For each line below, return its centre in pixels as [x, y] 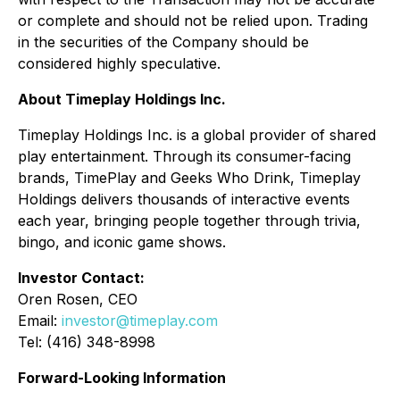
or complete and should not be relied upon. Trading [193, 21]
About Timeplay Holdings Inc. [122, 99]
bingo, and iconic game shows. [122, 242]
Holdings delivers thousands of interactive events [184, 199]
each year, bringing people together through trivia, [189, 221]
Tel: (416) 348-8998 [87, 342]
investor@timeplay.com [140, 321]
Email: [40, 321]
